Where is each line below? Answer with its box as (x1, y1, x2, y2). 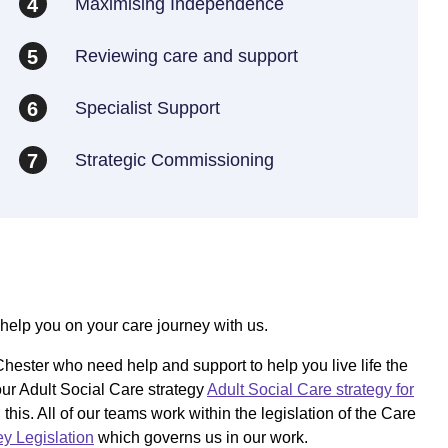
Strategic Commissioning (74, 149, 274, 170)
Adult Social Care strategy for (207, 381, 414, 398)
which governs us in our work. (94, 429, 308, 446)
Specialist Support (74, 97, 220, 118)
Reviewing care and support (74, 45, 298, 66)
